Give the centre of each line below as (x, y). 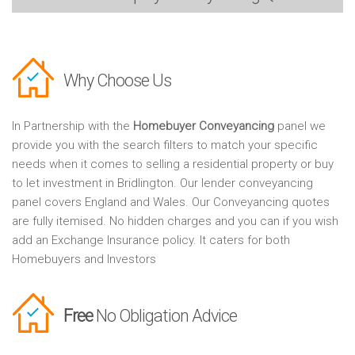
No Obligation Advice (165, 316)
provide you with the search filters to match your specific (165, 145)
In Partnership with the (73, 126)
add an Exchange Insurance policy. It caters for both (151, 240)
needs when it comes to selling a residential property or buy (173, 164)
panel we (300, 126)
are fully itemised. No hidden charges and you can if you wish (175, 221)
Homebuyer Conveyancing (204, 126)
